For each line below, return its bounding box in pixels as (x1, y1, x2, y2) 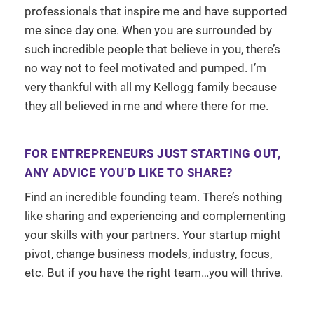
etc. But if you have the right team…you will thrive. (25, 265, 283, 280)
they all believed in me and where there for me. (25, 98, 268, 113)
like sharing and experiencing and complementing (25, 208, 286, 223)
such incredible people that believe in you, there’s (25, 41, 280, 56)
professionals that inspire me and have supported (25, 4, 287, 18)
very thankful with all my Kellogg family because (25, 79, 277, 94)
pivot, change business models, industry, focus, (25, 246, 272, 261)
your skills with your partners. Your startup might (25, 227, 281, 242)
